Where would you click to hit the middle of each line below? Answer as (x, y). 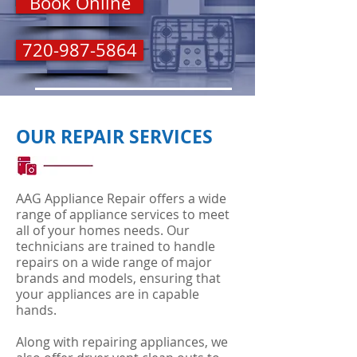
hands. (36, 310)
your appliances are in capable (108, 294)
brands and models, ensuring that (118, 278)
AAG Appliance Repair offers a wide (121, 198)
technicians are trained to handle (116, 246)
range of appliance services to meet (123, 214)
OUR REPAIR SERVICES (114, 136)
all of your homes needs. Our (103, 230)
